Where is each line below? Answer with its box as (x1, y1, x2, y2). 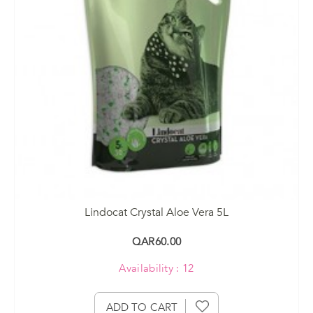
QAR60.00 (131, 234, 182, 249)
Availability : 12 (119, 261, 194, 275)
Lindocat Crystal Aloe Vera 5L (85, 204, 228, 220)
